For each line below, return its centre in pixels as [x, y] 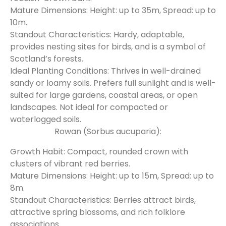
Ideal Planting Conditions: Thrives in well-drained [105, 71]
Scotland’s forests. [47, 59]
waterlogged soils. [46, 119]
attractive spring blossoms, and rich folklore [98, 212]
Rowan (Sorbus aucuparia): [108, 131]
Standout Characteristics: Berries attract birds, [103, 200]
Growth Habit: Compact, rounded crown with [99, 152]
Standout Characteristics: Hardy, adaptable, [97, 35]
